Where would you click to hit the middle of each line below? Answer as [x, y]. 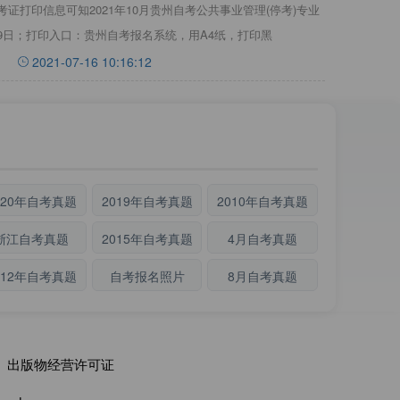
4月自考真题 [263, 238]
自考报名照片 [147, 276]
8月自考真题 [263, 276]
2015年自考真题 [147, 238]
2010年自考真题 [263, 201]
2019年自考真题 [147, 201]
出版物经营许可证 [61, 363]
